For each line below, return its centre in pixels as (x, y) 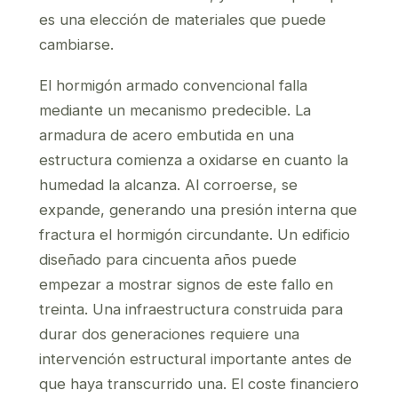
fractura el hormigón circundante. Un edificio (195, 235)
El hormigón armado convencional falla (173, 85)
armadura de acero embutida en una (167, 135)
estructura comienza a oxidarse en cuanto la (194, 160)
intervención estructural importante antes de (195, 359)
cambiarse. (76, 44)
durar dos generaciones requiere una (169, 334)
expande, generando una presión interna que (198, 210)
